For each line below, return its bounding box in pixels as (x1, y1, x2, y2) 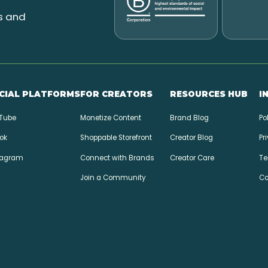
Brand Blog (169, 112, 209, 123)
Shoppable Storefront (80, 133, 152, 143)
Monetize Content (80, 112, 141, 123)
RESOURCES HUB (169, 89, 248, 99)
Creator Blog (169, 133, 213, 143)
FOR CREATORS (80, 89, 153, 99)
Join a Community (80, 173, 146, 182)
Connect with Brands (80, 153, 154, 163)
